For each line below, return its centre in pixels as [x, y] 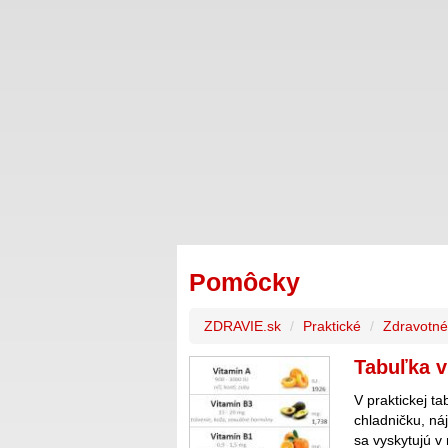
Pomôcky [244, 282]
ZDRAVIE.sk [242, 326]
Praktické [332, 326]
